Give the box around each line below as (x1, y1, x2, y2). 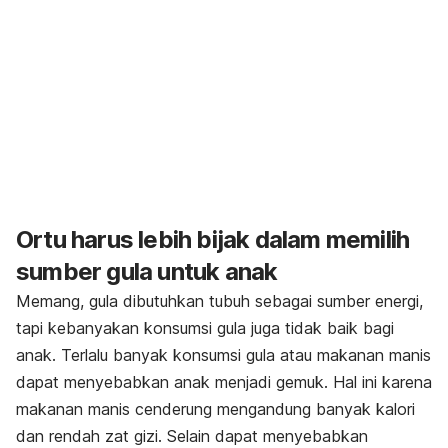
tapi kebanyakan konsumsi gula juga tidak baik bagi (16, 318, 394, 339)
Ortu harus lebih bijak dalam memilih (16, 225, 410, 255)
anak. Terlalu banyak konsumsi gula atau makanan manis (16, 345, 431, 366)
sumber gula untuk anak (16, 257, 278, 287)
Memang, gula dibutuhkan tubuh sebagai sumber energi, (16, 291, 423, 312)
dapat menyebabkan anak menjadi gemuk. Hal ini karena (16, 372, 432, 393)
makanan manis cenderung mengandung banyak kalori (16, 399, 415, 420)
